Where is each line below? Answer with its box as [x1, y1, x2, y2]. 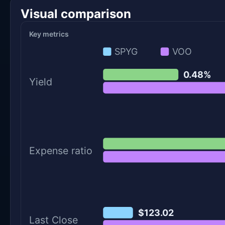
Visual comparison [21, 7, 131, 22]
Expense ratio [29, 145, 93, 157]
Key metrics [29, 30, 69, 39]
